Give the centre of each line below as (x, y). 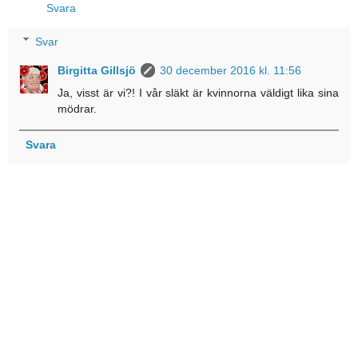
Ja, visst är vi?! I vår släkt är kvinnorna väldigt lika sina (198, 92)
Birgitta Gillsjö (97, 70)
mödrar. (78, 108)
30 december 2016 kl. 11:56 (231, 70)
